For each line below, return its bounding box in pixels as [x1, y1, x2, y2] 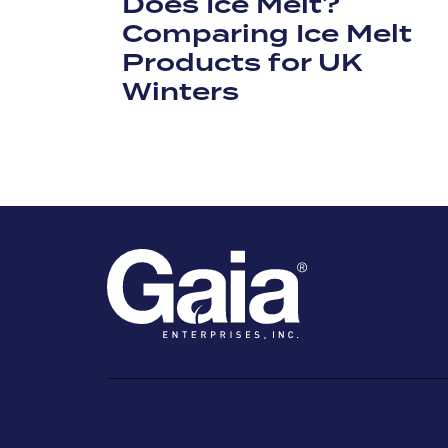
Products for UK [122, 44, 362, 80]
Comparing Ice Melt [122, 15, 412, 51]
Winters [122, 73, 239, 109]
